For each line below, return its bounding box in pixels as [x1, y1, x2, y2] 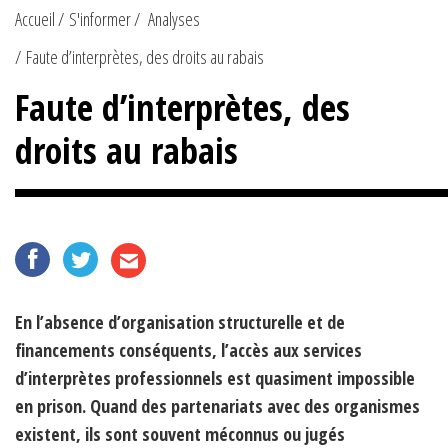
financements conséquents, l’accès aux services [15, 337, 362, 362]
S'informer [69, 6, 131, 31]
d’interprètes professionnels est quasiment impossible [15, 365, 415, 390]
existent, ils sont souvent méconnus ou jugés [15, 421, 345, 446]
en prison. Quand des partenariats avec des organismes [15, 393, 420, 418]
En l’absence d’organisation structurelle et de [15, 309, 345, 334]
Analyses [148, 6, 200, 31]
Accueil [15, 6, 55, 31]
